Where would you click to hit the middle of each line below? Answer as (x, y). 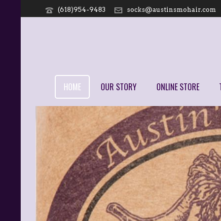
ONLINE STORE (178, 87)
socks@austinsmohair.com (171, 10)
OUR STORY (119, 87)
